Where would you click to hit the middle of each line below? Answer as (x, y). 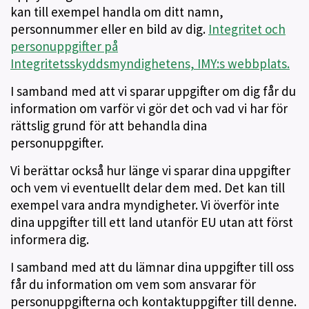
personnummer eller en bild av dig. (109, 29)
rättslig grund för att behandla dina (109, 126)
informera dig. (50, 239)
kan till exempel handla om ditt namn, (117, 12)
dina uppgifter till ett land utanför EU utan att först (152, 222)
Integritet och (247, 29)
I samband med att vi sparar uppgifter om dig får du (153, 91)
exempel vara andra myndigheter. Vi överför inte (145, 205)
